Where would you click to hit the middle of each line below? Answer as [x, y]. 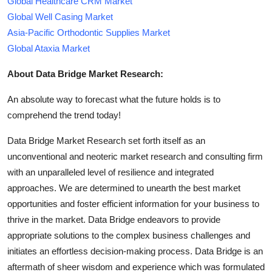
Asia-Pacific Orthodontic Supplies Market [89, 32]
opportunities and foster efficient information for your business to [133, 203]
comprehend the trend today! [64, 115]
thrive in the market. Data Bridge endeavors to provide [114, 219]
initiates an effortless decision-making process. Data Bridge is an [135, 251]
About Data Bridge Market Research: [85, 73]
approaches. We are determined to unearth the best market [124, 188]
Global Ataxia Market [49, 48]
